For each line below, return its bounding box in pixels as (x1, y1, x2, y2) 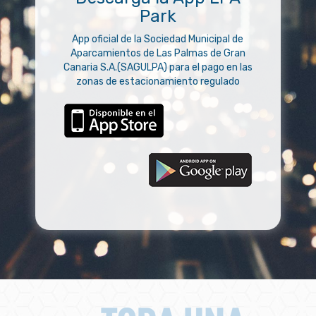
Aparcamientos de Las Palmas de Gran (70, 47, 245, 59)
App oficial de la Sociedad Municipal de (72, 32, 244, 45)
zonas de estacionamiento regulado (75, 75, 240, 87)
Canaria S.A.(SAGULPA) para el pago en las (63, 61, 253, 73)
